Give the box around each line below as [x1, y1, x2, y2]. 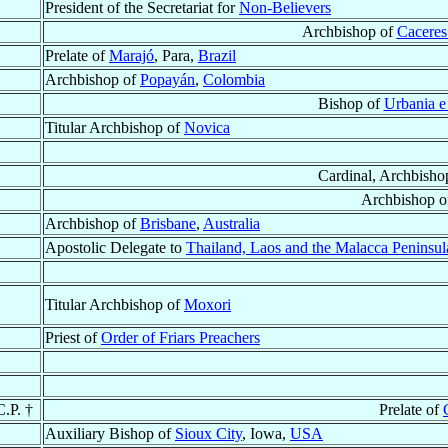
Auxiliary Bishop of [45, 425, 175, 443]
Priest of [45, 329, 101, 347]
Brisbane [140, 215, 196, 233]
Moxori [184, 296, 231, 314]
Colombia [203, 71, 265, 89]
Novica [184, 119, 230, 137]
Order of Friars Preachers [101, 329, 260, 347]
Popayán [140, 71, 195, 89]
